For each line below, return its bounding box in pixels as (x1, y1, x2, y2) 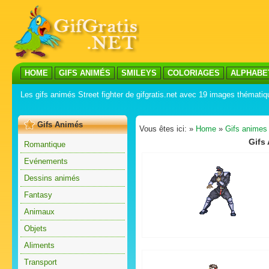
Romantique (24, 140, 65, 149)
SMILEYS (121, 68, 157, 77)
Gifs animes (225, 124, 267, 133)
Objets (24, 224, 47, 233)
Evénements (24, 157, 68, 166)
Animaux (24, 207, 55, 216)
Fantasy (24, 190, 52, 199)
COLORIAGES (168, 68, 220, 77)
